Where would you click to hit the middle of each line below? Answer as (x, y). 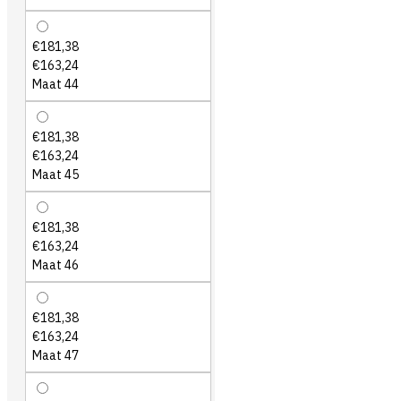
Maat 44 (55, 84)
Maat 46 (55, 265)
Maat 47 (55, 355)
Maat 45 (55, 175)
